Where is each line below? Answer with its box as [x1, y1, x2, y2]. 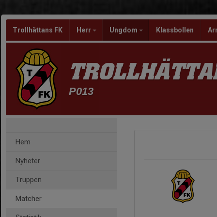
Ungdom [109, 26, 139, 34]
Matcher [15, 194, 42, 203]
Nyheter [15, 156, 40, 165]
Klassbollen [156, 26, 194, 34]
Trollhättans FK [13, 26, 62, 34]
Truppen [15, 175, 42, 184]
